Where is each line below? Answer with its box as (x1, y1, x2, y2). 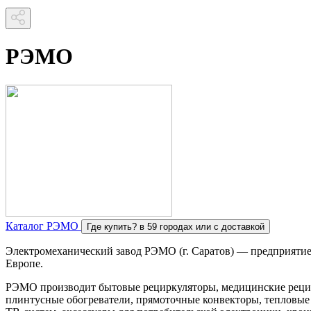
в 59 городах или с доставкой (140, 221, 264, 232)
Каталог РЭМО (6, 219, 81, 232)
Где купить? (87, 221, 137, 232)
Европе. (6, 257, 43, 269)
